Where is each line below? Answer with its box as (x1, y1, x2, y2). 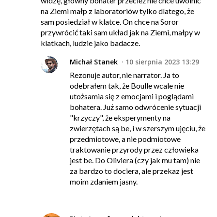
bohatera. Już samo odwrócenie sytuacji (70, 102, 201, 112)
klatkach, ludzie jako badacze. (41, 38, 140, 48)
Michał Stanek (70, 57, 118, 67)
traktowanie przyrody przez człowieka (70, 145, 199, 155)
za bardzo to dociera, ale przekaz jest (70, 166, 193, 176)
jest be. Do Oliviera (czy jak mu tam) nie (70, 155, 200, 165)
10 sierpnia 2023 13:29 (125, 57, 199, 67)
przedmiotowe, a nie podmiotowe (70, 134, 181, 144)
